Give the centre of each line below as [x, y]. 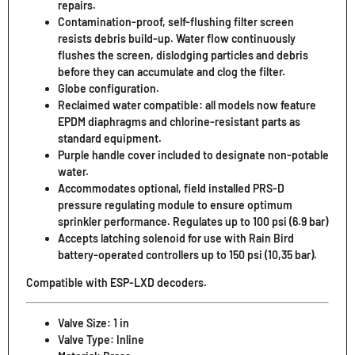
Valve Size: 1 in [93, 323]
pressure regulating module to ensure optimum [175, 204]
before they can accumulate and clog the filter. [171, 71]
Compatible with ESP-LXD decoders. [116, 282]
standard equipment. [109, 138]
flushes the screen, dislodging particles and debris [183, 55]
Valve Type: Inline [101, 339]
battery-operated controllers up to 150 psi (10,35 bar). [187, 254]
